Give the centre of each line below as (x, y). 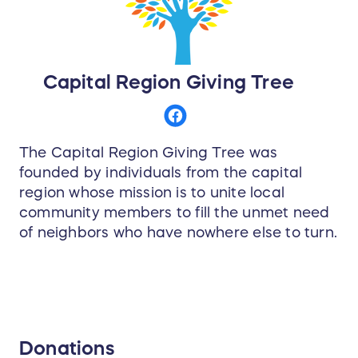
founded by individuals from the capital (161, 172)
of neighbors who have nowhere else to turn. (179, 232)
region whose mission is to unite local (152, 192)
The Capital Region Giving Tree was (149, 152)
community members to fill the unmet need (175, 212)
